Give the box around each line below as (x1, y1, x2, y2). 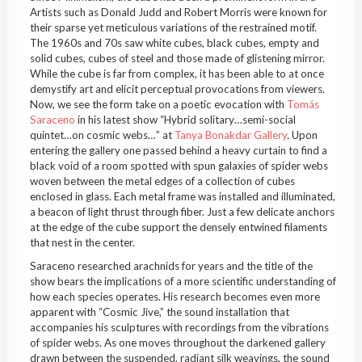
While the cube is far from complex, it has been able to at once (29, 66, 324, 80)
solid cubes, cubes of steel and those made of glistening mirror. (29, 51, 325, 65)
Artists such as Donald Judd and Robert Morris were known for (29, 5, 327, 19)
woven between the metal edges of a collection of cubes (29, 174, 295, 187)
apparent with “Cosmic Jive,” (29, 305, 164, 318)
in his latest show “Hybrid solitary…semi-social (74, 112, 296, 126)
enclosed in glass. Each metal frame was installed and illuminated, (29, 189, 335, 203)
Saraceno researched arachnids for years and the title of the (29, 259, 313, 272)
